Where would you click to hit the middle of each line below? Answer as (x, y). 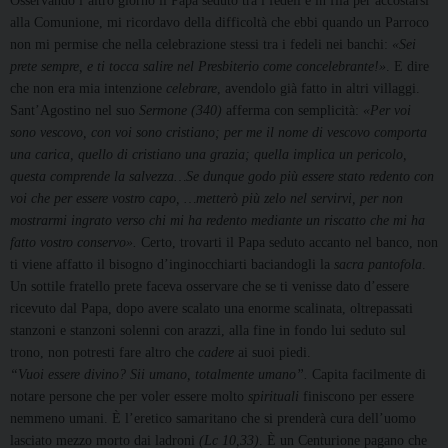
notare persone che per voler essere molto (129, 397)
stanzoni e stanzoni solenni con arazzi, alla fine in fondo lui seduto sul (208, 331)
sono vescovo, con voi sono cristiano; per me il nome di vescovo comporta (218, 133)
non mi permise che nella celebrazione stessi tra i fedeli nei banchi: (201, 45)
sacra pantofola (378, 265)
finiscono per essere (356, 397)
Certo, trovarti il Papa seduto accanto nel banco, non (289, 243)
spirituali (273, 397)
